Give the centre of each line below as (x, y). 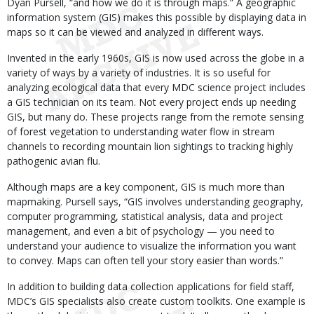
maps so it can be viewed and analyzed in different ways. (135, 32)
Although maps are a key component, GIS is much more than (146, 187)
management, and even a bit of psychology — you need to (141, 231)
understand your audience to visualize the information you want (152, 246)
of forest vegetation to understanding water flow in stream (141, 131)
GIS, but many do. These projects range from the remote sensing (155, 117)
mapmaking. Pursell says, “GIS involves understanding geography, (155, 202)
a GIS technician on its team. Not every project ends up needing (151, 102)
